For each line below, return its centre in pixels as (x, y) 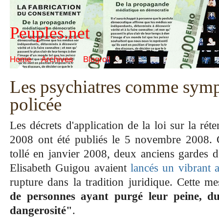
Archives (57, 59)
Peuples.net (50, 33)
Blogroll (97, 59)
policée (36, 104)
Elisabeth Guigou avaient (70, 168)
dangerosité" (41, 210)
